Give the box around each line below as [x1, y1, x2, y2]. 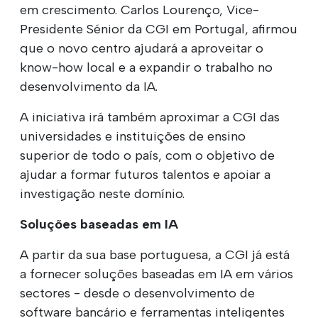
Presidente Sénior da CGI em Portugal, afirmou [20, 21, 297, 37]
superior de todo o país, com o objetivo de [20, 147, 275, 163]
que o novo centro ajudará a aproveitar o [20, 40, 263, 56]
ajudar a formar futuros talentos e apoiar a [20, 166, 270, 182]
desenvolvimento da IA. [20, 78, 158, 94]
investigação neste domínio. [20, 185, 185, 202]
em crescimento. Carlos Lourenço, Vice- [20, 1, 259, 18]
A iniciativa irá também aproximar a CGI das [20, 109, 280, 125]
